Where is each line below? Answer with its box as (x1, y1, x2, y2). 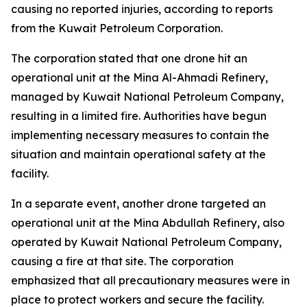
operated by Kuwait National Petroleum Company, (11, 235, 282, 249)
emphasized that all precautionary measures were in (11, 273, 290, 287)
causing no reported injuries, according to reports (11, 2, 273, 16)
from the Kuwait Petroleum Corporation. (11, 21, 223, 35)
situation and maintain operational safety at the (11, 147, 266, 161)
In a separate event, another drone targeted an (11, 197, 266, 210)
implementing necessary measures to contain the (11, 128, 269, 142)
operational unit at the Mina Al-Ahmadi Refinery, (11, 71, 268, 84)
